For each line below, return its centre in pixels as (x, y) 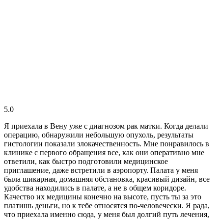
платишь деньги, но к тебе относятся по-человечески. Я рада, (107, 206)
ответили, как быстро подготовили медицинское (86, 162)
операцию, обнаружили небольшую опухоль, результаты (99, 135)
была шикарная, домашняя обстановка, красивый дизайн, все (107, 179)
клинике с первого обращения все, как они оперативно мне (104, 153)
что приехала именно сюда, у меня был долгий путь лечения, (107, 215)
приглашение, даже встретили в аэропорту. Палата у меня (101, 170)
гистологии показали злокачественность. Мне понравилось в (107, 144)
